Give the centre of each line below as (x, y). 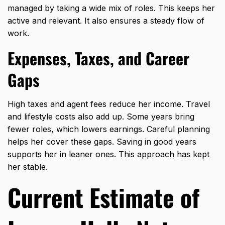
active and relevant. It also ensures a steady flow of (106, 21)
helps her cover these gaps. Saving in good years (102, 142)
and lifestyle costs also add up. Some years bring (101, 117)
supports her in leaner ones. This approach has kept (108, 154)
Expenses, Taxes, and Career (98, 58)
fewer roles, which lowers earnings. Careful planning (109, 129)
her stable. (28, 167)
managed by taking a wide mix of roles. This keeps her (111, 8)
